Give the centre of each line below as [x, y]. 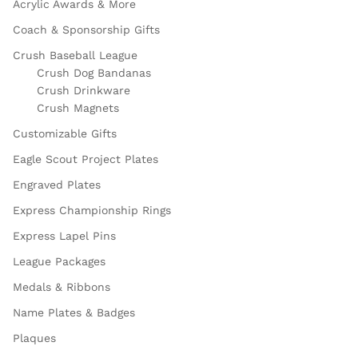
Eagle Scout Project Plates [86, 159]
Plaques [34, 338]
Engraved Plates [57, 185]
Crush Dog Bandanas [94, 73]
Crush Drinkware [84, 91]
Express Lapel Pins [64, 236]
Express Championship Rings [92, 211]
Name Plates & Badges [74, 313]
